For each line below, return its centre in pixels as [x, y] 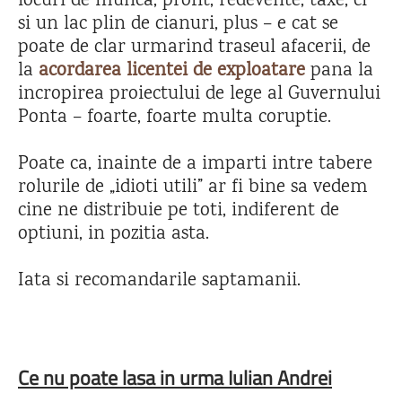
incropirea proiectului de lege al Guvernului [199, 94]
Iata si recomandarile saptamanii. [159, 281]
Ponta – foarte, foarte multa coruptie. [175, 118]
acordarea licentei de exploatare [172, 71]
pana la [339, 71]
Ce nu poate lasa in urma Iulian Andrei [175, 377]
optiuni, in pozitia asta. [114, 234]
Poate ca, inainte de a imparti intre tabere [195, 164]
